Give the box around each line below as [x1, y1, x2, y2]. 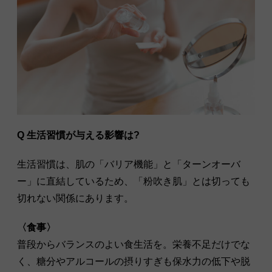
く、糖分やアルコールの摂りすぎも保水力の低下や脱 [17, 256, 250, 267]
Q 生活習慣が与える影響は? [17, 130, 140, 141]
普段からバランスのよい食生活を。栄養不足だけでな [17, 239, 250, 250]
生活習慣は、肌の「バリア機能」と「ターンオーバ [17, 159, 240, 170]
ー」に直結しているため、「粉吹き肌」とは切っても [17, 176, 250, 187]
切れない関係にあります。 [17, 193, 134, 204]
